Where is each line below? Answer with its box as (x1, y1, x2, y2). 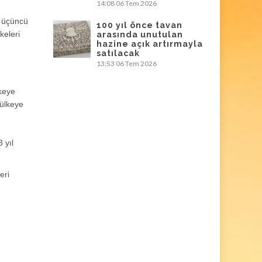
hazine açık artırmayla (96, 39, 203, 49)
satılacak (96, 49, 140, 58)
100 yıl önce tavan (96, 20, 182, 30)
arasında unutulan (96, 30, 183, 39)
